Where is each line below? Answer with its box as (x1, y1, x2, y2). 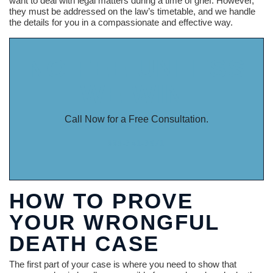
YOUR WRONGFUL (9, 210, 219, 235)
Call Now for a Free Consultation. (65, 114, 208, 125)
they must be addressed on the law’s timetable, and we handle (9, 6, 255, 17)
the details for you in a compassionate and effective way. (9, 17, 233, 28)
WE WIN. (80, 80, 193, 109)
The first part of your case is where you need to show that (9, 259, 236, 270)
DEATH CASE (9, 232, 160, 256)
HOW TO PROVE (9, 189, 194, 213)
